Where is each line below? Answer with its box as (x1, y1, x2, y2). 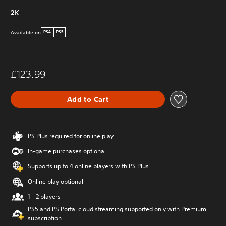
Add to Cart (67, 94, 109, 104)
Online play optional (28, 177, 83, 186)
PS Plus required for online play (28, 132, 114, 140)
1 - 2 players (28, 192, 61, 201)
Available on (11, 28, 41, 36)
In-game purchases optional (28, 147, 106, 155)
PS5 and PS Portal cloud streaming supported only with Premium (28, 205, 206, 213)
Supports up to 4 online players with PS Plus (28, 162, 149, 171)
